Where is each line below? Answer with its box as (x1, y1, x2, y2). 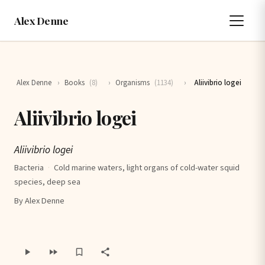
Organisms (115, 77, 150, 88)
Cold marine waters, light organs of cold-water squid (54, 161, 240, 174)
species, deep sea (14, 176, 80, 188)
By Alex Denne (14, 195, 64, 207)
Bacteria (14, 161, 44, 174)
